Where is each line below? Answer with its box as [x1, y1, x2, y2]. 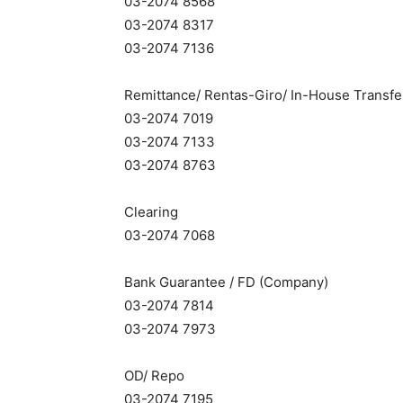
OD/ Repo [124, 367, 184, 384]
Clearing [124, 203, 178, 220]
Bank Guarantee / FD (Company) [124, 273, 328, 291]
